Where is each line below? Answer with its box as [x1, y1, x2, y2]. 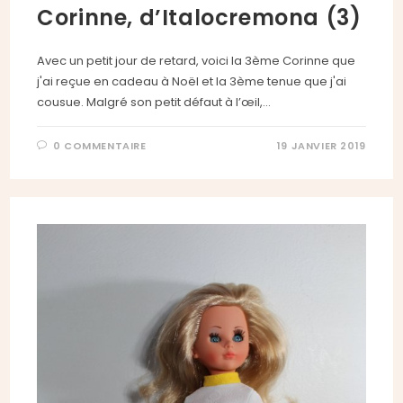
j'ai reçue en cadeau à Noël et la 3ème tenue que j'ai [37, 72, 347, 90]
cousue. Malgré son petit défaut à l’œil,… [37, 93, 272, 111]
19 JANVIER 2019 [276, 138, 366, 153]
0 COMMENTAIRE [52, 138, 147, 153]
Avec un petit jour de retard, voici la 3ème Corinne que [37, 51, 356, 69]
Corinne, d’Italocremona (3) [37, 2, 362, 32]
